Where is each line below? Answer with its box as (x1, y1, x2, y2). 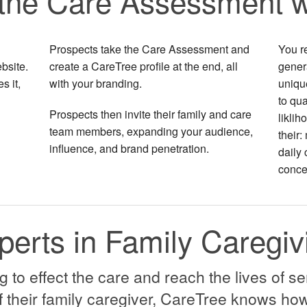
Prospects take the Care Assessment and (49, 41, 250, 58)
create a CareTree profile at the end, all (49, 58, 238, 75)
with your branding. (49, 75, 143, 92)
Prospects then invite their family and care (49, 106, 252, 123)
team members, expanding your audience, (49, 123, 254, 140)
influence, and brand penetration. (49, 140, 210, 157)
